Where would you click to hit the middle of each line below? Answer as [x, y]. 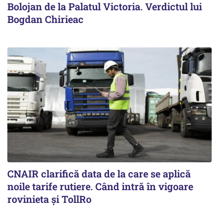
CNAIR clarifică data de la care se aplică [99, 174]
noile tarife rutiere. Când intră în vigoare [100, 186]
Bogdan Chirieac [45, 19]
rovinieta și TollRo [49, 199]
